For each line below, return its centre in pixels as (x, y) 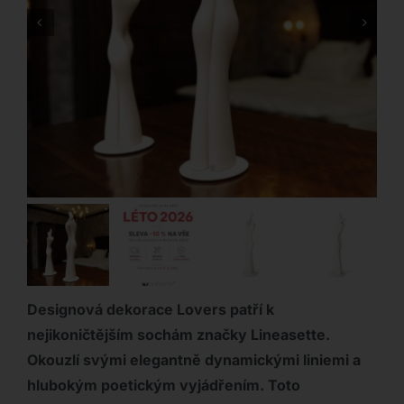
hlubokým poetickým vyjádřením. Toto (163, 386)
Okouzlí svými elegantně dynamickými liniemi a (193, 360)
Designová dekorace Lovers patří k (150, 310)
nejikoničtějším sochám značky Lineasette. (178, 335)
